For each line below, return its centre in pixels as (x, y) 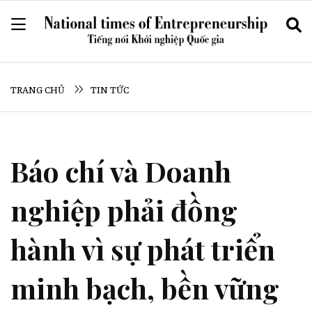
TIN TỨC (110, 91)
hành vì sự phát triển (143, 249)
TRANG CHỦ (39, 91)
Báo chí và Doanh (121, 171)
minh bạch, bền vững (145, 288)
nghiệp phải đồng (124, 210)
